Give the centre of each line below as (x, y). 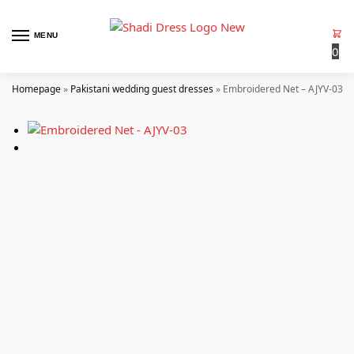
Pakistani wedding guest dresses (142, 89)
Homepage (36, 89)
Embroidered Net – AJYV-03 (283, 89)
